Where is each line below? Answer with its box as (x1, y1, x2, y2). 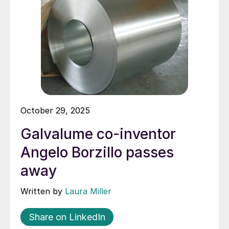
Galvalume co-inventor (20, 125, 176, 143)
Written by (20, 186, 65, 196)
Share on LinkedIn (29, 211, 105, 222)
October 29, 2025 (20, 105, 90, 116)
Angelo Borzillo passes (20, 143, 174, 161)
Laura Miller (65, 186, 111, 196)
